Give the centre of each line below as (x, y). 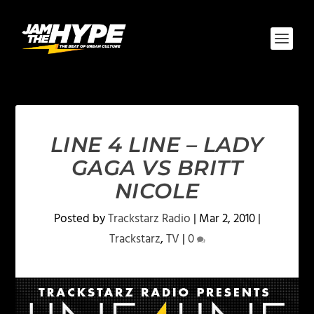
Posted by (81, 219)
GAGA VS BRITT (157, 168)
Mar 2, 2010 (227, 219)
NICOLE (157, 191)
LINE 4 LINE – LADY (157, 145)
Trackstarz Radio (149, 219)
